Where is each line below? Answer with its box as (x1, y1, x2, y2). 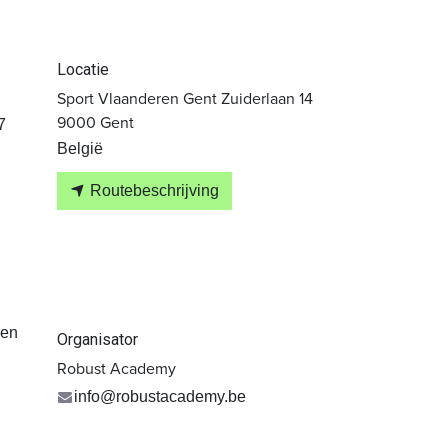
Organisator (57, 329, 138, 349)
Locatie (57, 60, 109, 79)
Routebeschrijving (86, 181, 219, 199)
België (57, 140, 103, 157)
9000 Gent (57, 111, 134, 134)
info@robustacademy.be (73, 387, 246, 405)
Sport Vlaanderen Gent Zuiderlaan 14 (57, 87, 313, 110)
